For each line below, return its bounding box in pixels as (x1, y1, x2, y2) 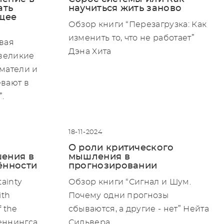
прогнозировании (68, 161, 157, 170)
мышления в (68, 152, 130, 161)
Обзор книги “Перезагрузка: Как (68, 20, 207, 28)
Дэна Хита (68, 47, 111, 55)
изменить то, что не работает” (68, 33, 194, 42)
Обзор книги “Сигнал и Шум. (68, 177, 191, 186)
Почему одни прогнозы (68, 191, 169, 199)
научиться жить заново (68, 3, 182, 13)
